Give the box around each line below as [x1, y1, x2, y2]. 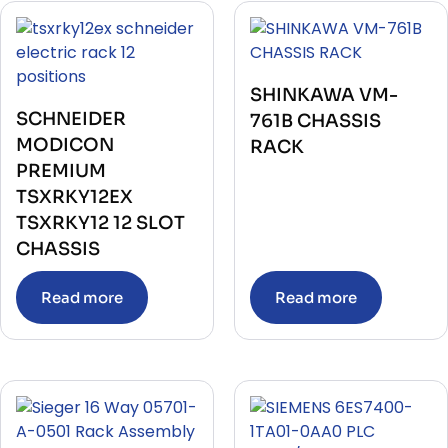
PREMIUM [16, 159, 106, 182]
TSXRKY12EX [16, 185, 133, 208]
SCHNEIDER [16, 107, 126, 130]
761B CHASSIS [250, 109, 381, 132]
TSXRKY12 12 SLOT [16, 211, 185, 234]
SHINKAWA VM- [250, 83, 398, 106]
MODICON [16, 133, 114, 156]
